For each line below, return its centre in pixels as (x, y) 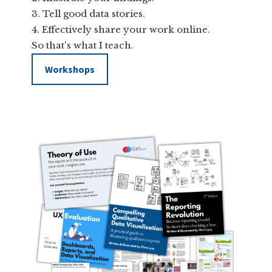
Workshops (70, 69)
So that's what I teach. (83, 45)
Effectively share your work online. (126, 29)
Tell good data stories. (94, 13)
